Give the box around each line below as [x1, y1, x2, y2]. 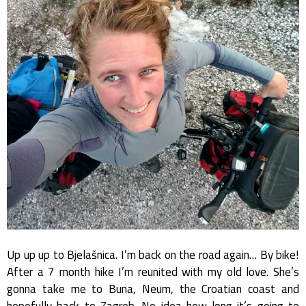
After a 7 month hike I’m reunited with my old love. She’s [7, 260, 299, 283]
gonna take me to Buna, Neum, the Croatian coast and [7, 277, 299, 300]
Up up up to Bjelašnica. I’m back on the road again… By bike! [7, 243, 299, 266]
